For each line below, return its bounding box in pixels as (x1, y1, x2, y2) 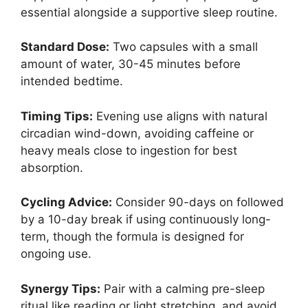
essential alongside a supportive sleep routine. (21, 5, 278, 19)
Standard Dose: (21, 40, 109, 54)
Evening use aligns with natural (93, 109, 267, 123)
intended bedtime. (21, 74, 123, 89)
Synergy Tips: (21, 281, 100, 296)
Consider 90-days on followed (112, 195, 284, 210)
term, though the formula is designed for (21, 230, 244, 244)
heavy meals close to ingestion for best (21, 143, 237, 157)
